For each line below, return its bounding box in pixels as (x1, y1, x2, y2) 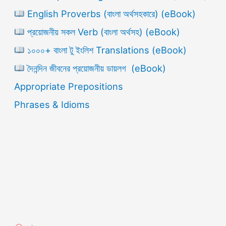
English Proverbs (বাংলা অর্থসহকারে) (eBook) (24, 8, 196, 20)
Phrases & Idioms (14, 99, 90, 110)
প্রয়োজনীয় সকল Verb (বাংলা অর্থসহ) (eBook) (24, 26, 180, 38)
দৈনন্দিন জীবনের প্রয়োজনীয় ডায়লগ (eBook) (24, 63, 166, 74)
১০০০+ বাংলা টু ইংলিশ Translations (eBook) (24, 44, 187, 56)
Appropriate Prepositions (14, 81, 124, 92)
